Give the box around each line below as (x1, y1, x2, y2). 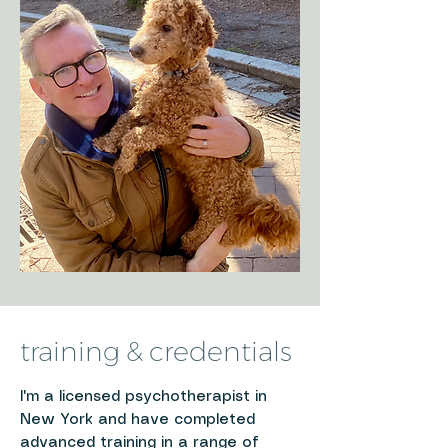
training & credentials (20, 335, 292, 368)
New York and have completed (20, 413, 255, 427)
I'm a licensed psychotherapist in (20, 390, 267, 404)
